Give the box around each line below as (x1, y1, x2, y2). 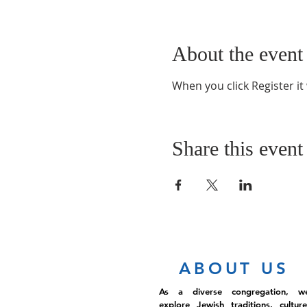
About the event (171, 42, 303, 65)
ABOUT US (179, 258, 289, 278)
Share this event (171, 137, 303, 160)
